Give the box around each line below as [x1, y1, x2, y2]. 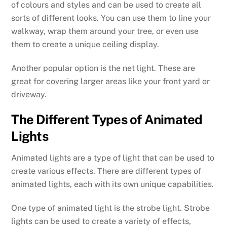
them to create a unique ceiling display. [11, 39, 160, 49]
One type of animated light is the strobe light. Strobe [11, 203, 210, 213]
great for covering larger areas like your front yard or [11, 76, 210, 86]
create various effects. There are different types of [11, 166, 202, 176]
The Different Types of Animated [11, 112, 203, 128]
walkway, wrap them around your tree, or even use [11, 26, 199, 36]
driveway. [11, 89, 47, 99]
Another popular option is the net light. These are [11, 63, 196, 73]
